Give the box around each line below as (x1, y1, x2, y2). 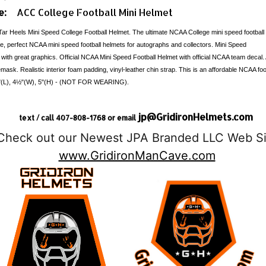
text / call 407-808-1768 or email (19, 113, 138, 122)
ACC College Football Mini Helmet (17, 6, 173, 18)
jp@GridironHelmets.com (138, 110, 253, 123)
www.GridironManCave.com (58, 148, 216, 163)
